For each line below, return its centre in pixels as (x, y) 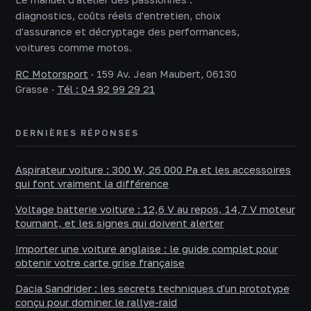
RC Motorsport (52, 74)
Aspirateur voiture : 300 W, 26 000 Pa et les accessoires (153, 170)
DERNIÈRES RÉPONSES (77, 133)
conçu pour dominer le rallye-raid (96, 302)
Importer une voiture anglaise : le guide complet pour (146, 249)
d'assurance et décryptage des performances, (127, 32)
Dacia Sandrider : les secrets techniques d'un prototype (152, 288)
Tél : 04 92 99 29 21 (106, 90)
